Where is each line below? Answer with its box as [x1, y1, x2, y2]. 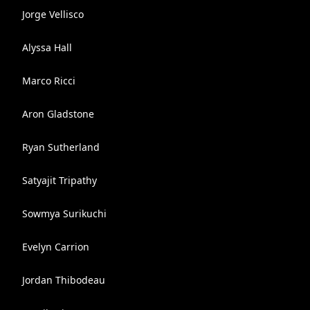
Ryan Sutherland [22, 140, 100, 154]
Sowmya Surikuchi [22, 207, 107, 220]
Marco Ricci [22, 74, 75, 87]
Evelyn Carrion [22, 240, 89, 253]
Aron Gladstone [22, 107, 94, 120]
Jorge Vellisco [22, 8, 84, 21]
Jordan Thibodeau [22, 273, 105, 286]
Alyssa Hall [22, 41, 72, 54]
